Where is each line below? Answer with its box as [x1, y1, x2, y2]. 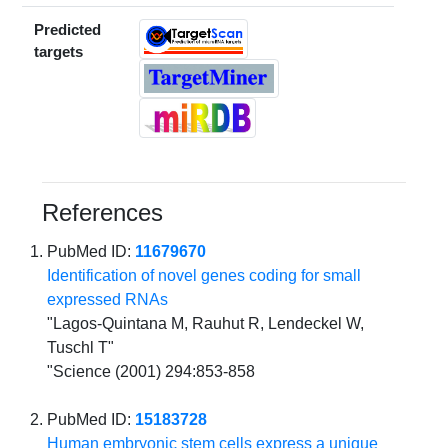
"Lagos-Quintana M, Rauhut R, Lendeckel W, [47, 315, 365, 333]
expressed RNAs [47, 291, 169, 309]
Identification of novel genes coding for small [47, 267, 362, 285]
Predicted [34, 21, 102, 39]
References [42, 199, 164, 227]
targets [34, 43, 84, 61]
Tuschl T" [47, 339, 115, 357]
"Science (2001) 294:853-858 [47, 363, 256, 381]
